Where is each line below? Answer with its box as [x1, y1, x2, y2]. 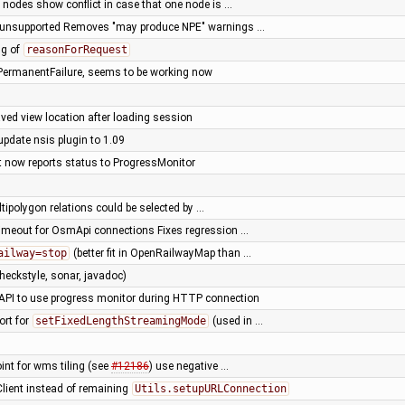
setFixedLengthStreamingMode [34, 314, 206, 327]
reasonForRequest [25, 42, 127, 56]
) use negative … [148, 359, 229, 372]
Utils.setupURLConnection [134, 381, 287, 395]
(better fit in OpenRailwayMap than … [70, 246, 251, 259]
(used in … [209, 314, 263, 327]
